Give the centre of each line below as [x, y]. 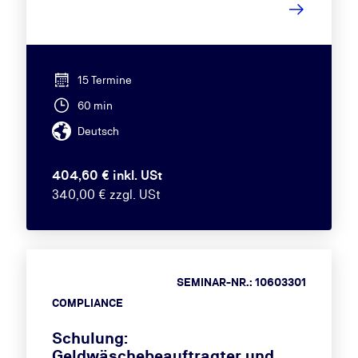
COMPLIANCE [87, 303]
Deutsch [98, 131]
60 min [95, 105]
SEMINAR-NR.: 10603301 [242, 282]
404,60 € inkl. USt [107, 175]
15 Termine [104, 80]
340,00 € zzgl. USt [106, 195]
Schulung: [89, 338]
